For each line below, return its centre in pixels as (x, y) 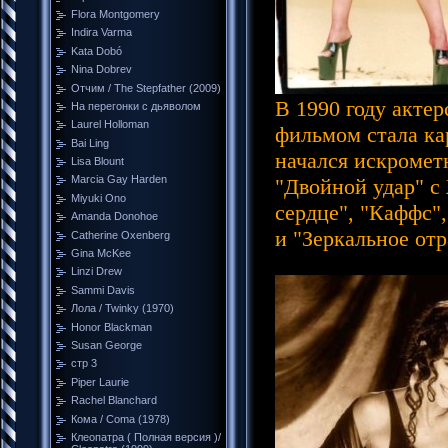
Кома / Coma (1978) (120, 418)
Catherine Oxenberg (120, 234)
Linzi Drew (96, 271)
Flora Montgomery (115, 13)
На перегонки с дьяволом (136, 105)
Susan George (106, 344)
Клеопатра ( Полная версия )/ (146, 436)
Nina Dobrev (101, 69)
